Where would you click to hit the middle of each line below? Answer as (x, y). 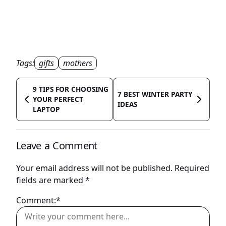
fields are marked (51, 180)
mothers (78, 63)
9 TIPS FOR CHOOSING (71, 89)
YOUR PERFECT (58, 99)
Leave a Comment (57, 145)
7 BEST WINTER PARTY (155, 94)
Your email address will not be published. (94, 168)
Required (192, 168)
